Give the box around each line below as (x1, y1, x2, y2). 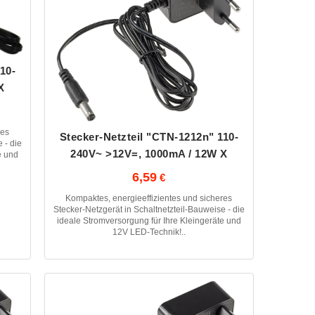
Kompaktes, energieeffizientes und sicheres (65, 193, 233, 204)
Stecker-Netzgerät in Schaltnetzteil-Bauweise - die (53, 205, 245, 215)
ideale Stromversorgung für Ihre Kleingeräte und (56, 216, 241, 226)
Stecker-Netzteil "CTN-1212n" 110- (59, 131, 239, 143)
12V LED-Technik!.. (112, 227, 186, 238)
